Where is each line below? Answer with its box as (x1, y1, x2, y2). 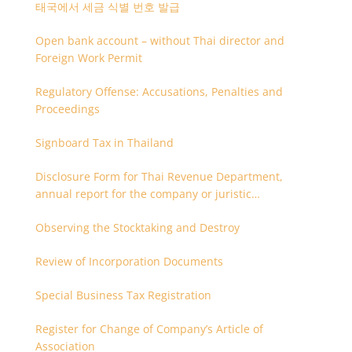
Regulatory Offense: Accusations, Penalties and (35, 84, 283, 99)
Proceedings (35, 101, 100, 116)
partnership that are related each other (35, 203, 244, 218)
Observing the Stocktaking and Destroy (35, 220, 240, 235)
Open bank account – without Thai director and (35, 33, 284, 48)
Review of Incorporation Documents (35, 254, 223, 269)
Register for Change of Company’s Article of (35, 321, 263, 336)
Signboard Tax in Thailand (35, 135, 174, 150)
